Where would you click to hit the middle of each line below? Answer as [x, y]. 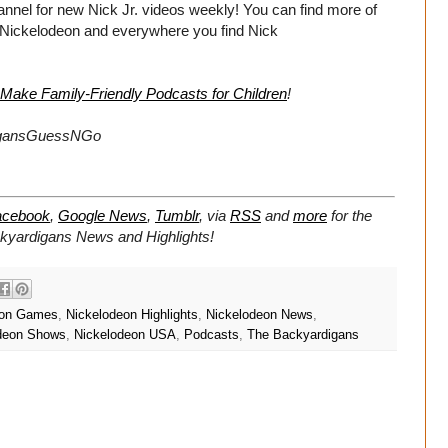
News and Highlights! [145, 237]
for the [351, 216]
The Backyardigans [303, 334]
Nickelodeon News [259, 314]
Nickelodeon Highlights [132, 314]
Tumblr [177, 216]
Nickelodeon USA [125, 334]
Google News [102, 216]
